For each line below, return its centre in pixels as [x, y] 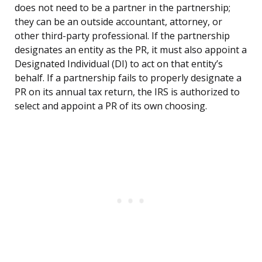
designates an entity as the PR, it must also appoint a [131, 50]
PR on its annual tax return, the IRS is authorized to [127, 92]
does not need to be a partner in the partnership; [123, 8]
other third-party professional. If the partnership [122, 36]
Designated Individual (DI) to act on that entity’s [119, 64]
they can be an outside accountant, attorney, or [118, 22]
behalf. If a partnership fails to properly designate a [128, 78]
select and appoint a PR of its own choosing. [111, 106]
